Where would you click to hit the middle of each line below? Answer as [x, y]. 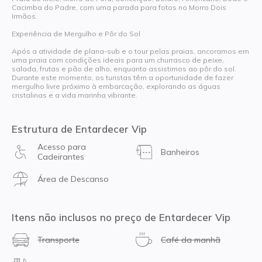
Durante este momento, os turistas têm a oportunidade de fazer [123, 77]
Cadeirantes [61, 157]
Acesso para [62, 147]
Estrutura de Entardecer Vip [79, 129]
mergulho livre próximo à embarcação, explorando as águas [116, 86]
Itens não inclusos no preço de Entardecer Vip [121, 218]
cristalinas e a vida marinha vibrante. [75, 95]
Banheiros [180, 152]
